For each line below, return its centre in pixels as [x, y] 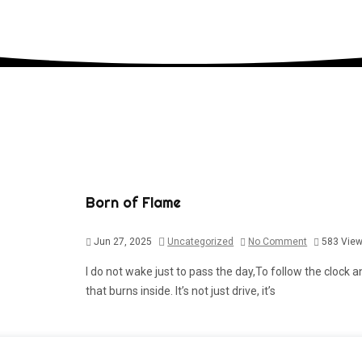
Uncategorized [201, 241]
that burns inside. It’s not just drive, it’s [181, 290]
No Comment [278, 241]
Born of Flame [134, 203]
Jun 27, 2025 [122, 241]
